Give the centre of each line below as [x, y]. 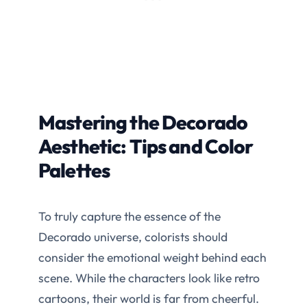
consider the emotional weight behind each [152, 257]
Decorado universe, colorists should [133, 236]
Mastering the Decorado [143, 122]
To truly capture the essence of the [130, 216]
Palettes [74, 170]
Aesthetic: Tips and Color [146, 146]
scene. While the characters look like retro [149, 278]
